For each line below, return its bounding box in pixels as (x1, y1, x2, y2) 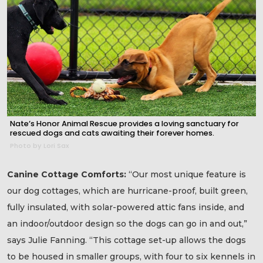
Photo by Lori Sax (10, 140, 69, 150)
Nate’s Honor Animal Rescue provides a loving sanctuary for (10, 118, 239, 129)
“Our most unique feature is (129, 168, 246, 180)
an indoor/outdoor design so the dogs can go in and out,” (7, 218, 247, 229)
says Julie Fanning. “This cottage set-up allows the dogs (7, 234, 246, 245)
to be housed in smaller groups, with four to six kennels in (7, 251, 255, 262)
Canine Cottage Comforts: (7, 168, 129, 180)
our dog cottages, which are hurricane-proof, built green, (7, 185, 248, 196)
